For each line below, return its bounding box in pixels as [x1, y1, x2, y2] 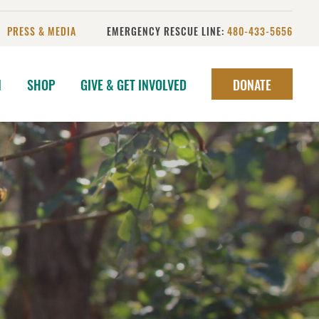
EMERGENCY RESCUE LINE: [107, 23, 227, 40]
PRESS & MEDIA [7, 23, 76, 40]
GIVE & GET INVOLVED [80, 73, 187, 95]
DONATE [233, 73, 271, 95]
